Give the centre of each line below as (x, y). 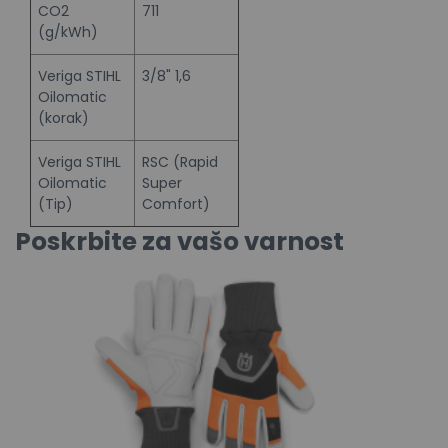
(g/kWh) (68, 31)
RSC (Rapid (180, 161)
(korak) (63, 117)
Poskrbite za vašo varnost (179, 241)
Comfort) (176, 203)
